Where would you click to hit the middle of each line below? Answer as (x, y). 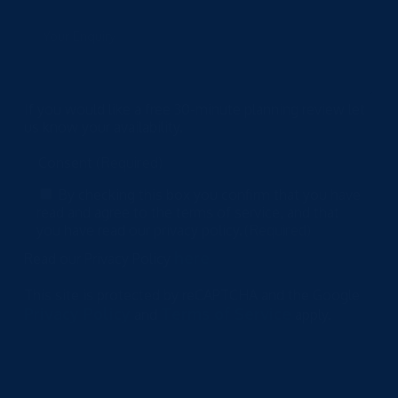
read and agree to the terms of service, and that (187, 212)
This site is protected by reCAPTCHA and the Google (191, 295)
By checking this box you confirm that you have (209, 194)
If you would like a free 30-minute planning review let (194, 110)
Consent (65, 163)
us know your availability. (103, 127)
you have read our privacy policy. (139, 230)
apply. (311, 314)
